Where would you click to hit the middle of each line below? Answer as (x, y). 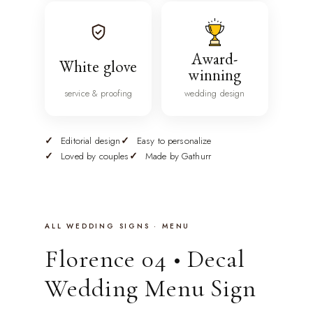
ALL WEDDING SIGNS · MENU (118, 226)
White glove (98, 67)
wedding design (215, 93)
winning (215, 74)
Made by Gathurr (178, 156)
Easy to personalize (174, 141)
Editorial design (91, 141)
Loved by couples (95, 156)
